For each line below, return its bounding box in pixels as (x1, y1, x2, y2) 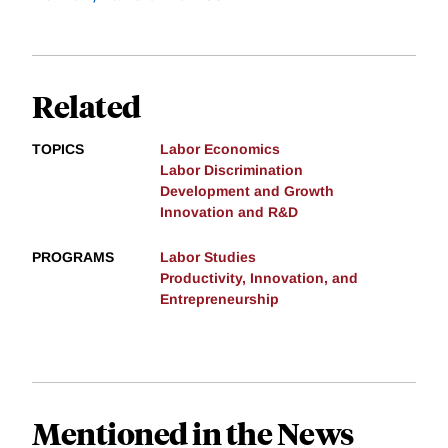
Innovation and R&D (160, 204, 298, 221)
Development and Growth (160, 183, 334, 200)
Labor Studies (160, 249, 256, 266)
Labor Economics (160, 141, 280, 158)
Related (32, 86, 141, 126)
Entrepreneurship (160, 291, 279, 308)
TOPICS (32, 141, 84, 158)
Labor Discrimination (160, 162, 303, 179)
